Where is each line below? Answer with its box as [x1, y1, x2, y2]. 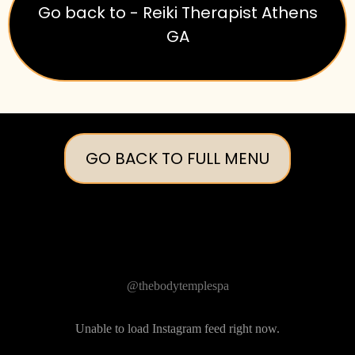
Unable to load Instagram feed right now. [75, 321, 280, 335]
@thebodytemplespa [126, 278, 229, 292]
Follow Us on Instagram [85, 250, 270, 272]
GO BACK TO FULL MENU [86, 147, 269, 170]
